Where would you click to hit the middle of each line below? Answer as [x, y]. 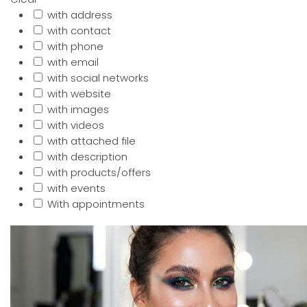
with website [79, 94]
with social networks [98, 78]
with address [80, 15]
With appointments [96, 204]
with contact [79, 30]
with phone [75, 46]
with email [73, 62]
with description [87, 157]
